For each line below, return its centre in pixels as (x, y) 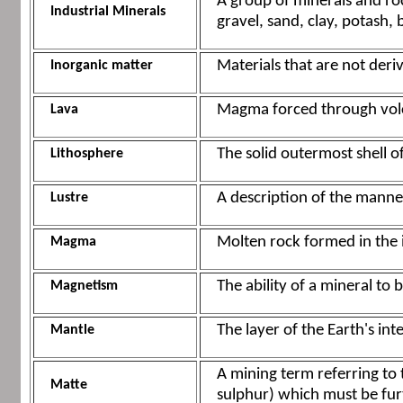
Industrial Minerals (107, 12)
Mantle (72, 331)
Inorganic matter (101, 66)
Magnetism (84, 287)
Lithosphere (86, 154)
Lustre (69, 198)
